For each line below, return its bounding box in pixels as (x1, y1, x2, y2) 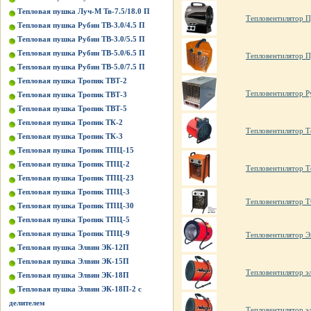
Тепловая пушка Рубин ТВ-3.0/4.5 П (17, 21, 145, 29)
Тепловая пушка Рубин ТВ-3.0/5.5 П (17, 35, 145, 43)
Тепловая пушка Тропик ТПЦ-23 (17, 174, 134, 182)
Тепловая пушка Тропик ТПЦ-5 (17, 215, 130, 224)
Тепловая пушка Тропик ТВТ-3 (17, 90, 127, 99)
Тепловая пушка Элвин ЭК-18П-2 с (17, 285, 142, 293)
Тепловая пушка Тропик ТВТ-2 (17, 76, 127, 85)
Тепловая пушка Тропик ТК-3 (17, 132, 123, 140)
